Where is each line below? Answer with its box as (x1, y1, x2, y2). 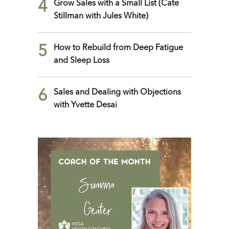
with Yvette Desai (54, 101, 117, 110)
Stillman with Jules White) (54, 12, 148, 21)
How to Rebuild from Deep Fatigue (54, 44, 183, 53)
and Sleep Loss (54, 57, 109, 65)
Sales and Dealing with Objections (54, 88, 181, 97)
